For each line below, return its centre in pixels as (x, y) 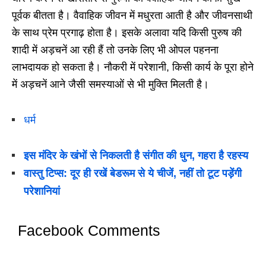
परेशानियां (42, 191)
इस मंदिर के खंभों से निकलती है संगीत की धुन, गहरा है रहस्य (136, 156)
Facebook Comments (89, 231)
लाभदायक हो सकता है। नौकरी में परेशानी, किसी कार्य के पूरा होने (133, 67)
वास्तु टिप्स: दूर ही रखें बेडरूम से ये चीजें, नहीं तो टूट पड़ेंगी (133, 174)
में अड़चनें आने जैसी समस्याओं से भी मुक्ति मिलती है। (110, 85)
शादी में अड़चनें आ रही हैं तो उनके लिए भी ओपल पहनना (115, 50)
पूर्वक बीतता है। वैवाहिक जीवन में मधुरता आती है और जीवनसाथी (132, 16)
